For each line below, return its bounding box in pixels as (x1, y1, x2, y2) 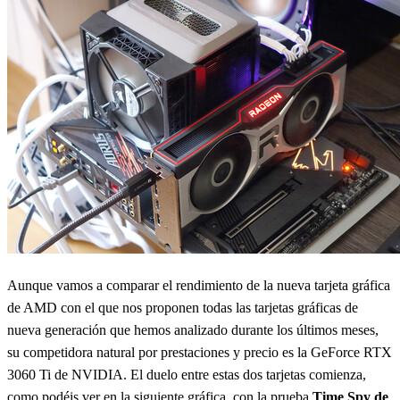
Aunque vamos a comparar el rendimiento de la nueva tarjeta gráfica (7, 278, 390, 294)
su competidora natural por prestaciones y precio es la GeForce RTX (7, 345, 392, 361)
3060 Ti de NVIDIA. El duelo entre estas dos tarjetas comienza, (7, 367, 366, 383)
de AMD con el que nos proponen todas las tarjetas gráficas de (7, 300, 358, 316)
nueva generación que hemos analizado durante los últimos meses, (7, 322, 379, 338)
